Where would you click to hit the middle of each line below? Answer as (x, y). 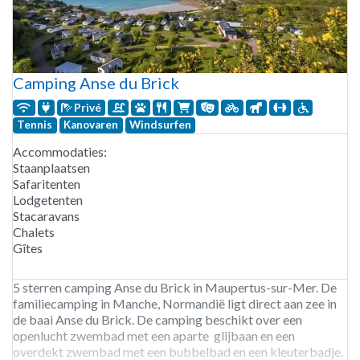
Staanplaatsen (51, 167)
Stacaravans (46, 215)
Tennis (35, 125)
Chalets (34, 231)
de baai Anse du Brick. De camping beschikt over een (157, 319)
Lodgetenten (48, 199)
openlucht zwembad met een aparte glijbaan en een (154, 335)
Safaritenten (47, 183)
